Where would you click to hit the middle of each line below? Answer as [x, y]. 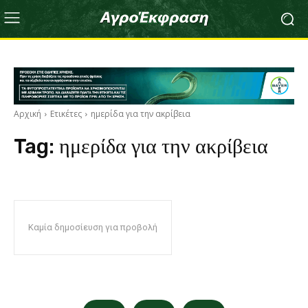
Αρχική [27, 114]
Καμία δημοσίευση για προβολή [93, 228]
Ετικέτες [66, 114]
